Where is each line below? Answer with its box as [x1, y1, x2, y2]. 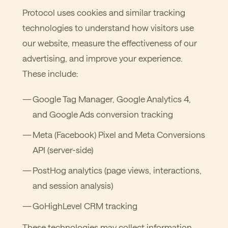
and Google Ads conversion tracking [33, 109, 173, 119]
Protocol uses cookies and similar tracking [22, 7, 185, 17]
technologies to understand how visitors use [22, 22, 194, 33]
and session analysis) [33, 180, 113, 190]
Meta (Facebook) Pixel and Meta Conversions [33, 129, 205, 139]
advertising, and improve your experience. [22, 53, 183, 63]
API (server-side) [33, 145, 93, 155]
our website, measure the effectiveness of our [22, 38, 197, 48]
